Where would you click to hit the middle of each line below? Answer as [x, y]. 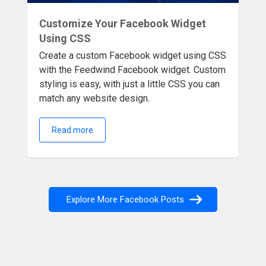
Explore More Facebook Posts [126, 199]
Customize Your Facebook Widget [123, 23]
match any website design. [95, 98]
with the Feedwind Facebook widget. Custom [133, 70]
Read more [73, 130]
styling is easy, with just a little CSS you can [130, 84]
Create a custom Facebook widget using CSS [133, 56]
